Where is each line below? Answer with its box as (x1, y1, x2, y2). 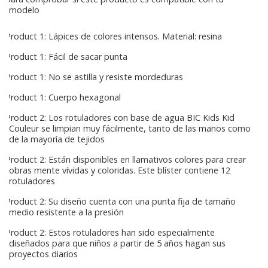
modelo (9, 4, 39, 16)
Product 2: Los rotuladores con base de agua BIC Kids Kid (3, 112, 234, 124)
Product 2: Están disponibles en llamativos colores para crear (3, 154, 246, 166)
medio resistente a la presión (9, 206, 124, 218)
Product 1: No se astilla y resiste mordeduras (3, 71, 183, 83)
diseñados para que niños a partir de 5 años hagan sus (9, 237, 226, 249)
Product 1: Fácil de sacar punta (3, 51, 127, 63)
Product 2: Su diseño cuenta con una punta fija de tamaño (3, 196, 236, 208)
